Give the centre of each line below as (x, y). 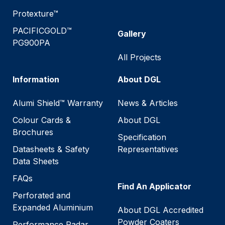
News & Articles (148, 103)
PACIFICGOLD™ (42, 30)
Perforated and (41, 195)
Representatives (148, 149)
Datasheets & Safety (51, 149)
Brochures (33, 132)
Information (36, 79)
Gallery (132, 33)
